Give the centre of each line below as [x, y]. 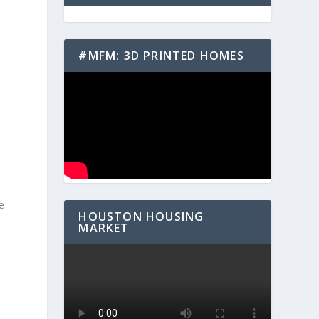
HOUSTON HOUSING [141, 216]
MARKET [104, 228]
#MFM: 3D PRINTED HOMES [161, 56]
